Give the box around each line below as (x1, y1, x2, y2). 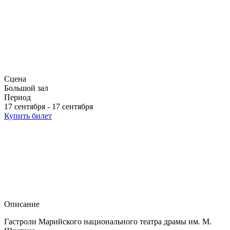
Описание (4, 200, 40, 208)
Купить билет (4, 111, 52, 120)
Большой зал (4, 84, 48, 92)
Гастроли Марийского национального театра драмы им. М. (4, 217, 212, 226)
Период (4, 93, 31, 102)
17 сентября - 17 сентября (4, 102, 93, 111)
